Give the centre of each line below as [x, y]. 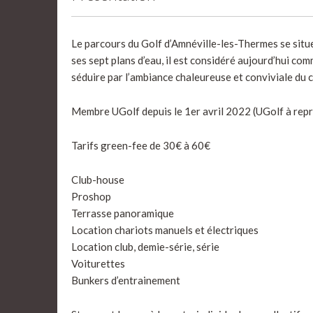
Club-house [98, 180]
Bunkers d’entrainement [126, 280]
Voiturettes [98, 263]
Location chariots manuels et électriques [165, 230]
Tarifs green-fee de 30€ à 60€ [141, 145]
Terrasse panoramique [123, 213]
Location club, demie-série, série [145, 247]
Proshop [91, 196]
